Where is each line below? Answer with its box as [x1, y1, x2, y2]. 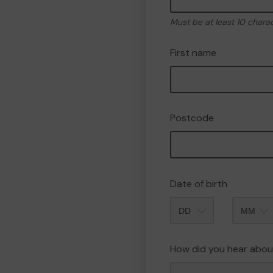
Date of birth [170, 177, 227, 190]
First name [170, 46, 216, 59]
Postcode [170, 112, 214, 124]
